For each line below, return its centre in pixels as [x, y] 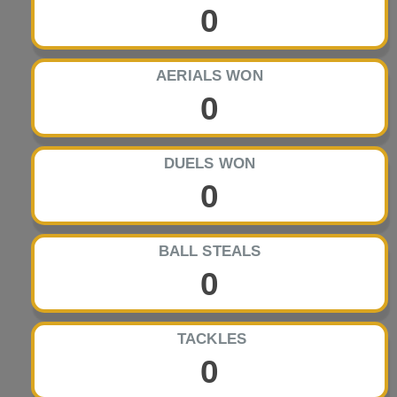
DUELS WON [210, 164]
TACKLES [210, 339]
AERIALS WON [210, 76]
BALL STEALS [210, 252]
